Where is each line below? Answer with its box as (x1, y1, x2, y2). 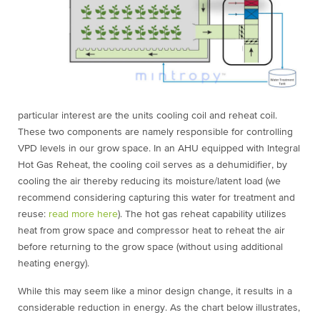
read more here (49, 209, 118, 219)
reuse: (18, 209, 49, 219)
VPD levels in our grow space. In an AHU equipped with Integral (18, 143, 300, 154)
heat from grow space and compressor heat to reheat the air (18, 225, 285, 236)
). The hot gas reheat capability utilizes (118, 209, 286, 219)
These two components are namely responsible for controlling (18, 126, 293, 137)
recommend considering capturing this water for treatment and (18, 192, 295, 203)
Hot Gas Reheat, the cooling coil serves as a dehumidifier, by (18, 159, 287, 170)
